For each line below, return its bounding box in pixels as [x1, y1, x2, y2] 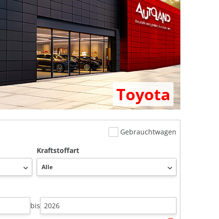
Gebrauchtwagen [120, 127, 176, 136]
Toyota [116, 83, 170, 105]
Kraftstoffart [37, 145, 80, 155]
